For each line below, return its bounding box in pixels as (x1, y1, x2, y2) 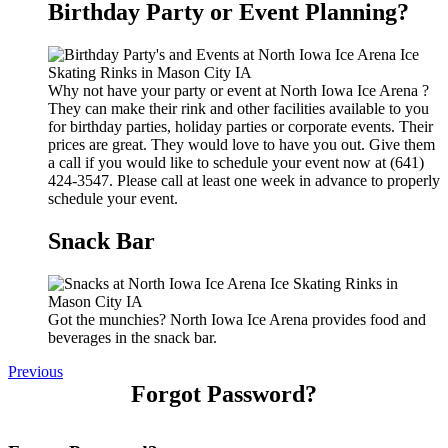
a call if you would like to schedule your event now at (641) (48, 154, 424, 172)
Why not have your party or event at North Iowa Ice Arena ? (48, 82, 429, 100)
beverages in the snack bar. (48, 329, 217, 346)
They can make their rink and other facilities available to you (48, 100, 429, 118)
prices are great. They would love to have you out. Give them (48, 136, 435, 154)
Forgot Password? (131, 381, 317, 407)
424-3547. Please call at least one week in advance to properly (48, 172, 440, 190)
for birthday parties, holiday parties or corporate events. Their (48, 118, 433, 136)
